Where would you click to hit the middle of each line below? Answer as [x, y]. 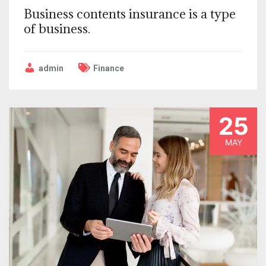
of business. [57, 28]
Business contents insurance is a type [130, 14]
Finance [109, 68]
